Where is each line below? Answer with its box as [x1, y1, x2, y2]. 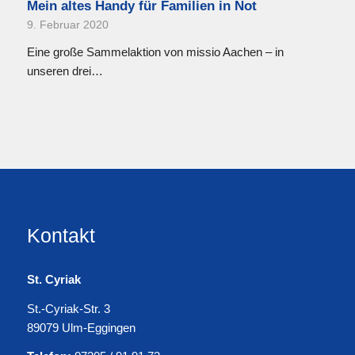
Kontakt [26, 223, 95, 246]
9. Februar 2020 [26, 18, 109, 31]
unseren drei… [26, 63, 103, 78]
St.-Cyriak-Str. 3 [26, 301, 110, 315]
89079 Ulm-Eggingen [26, 320, 136, 334]
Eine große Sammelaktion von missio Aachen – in [26, 44, 284, 59]
